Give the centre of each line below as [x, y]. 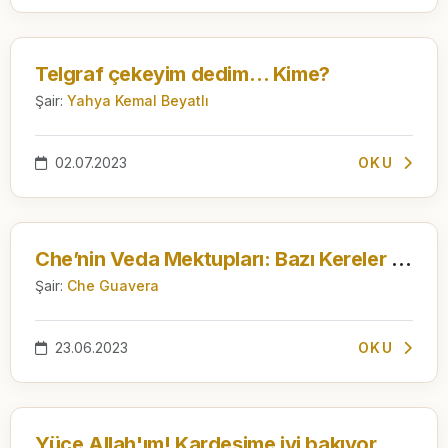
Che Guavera [113, 285]
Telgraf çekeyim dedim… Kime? [182, 73]
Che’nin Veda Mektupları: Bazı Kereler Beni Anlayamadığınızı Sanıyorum [401, 258]
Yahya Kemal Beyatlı [138, 100]
